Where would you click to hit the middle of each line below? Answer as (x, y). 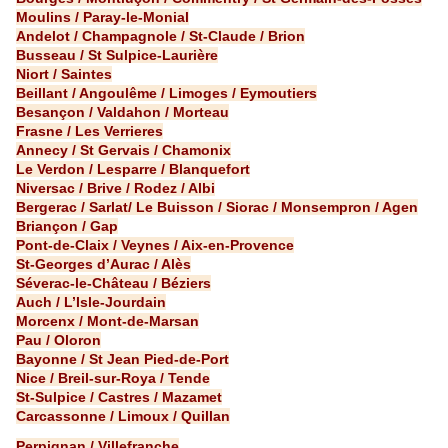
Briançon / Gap (67, 226)
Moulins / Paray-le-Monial (102, 17)
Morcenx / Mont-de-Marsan (107, 321)
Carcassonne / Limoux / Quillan (123, 416)
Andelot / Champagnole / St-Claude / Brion (160, 36)
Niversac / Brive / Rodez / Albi (115, 188)
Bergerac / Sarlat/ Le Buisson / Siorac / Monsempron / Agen (217, 207)
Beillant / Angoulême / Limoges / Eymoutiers (166, 93)
